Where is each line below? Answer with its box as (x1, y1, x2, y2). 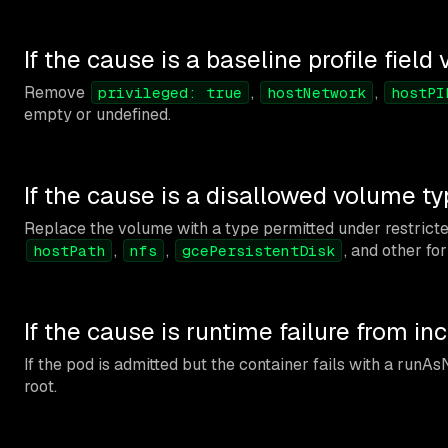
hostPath (33, 240, 105, 260)
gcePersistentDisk (182, 240, 335, 260)
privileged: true (98, 82, 242, 102)
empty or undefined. (24, 103, 171, 125)
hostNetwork (267, 82, 366, 102)
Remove (24, 81, 89, 103)
